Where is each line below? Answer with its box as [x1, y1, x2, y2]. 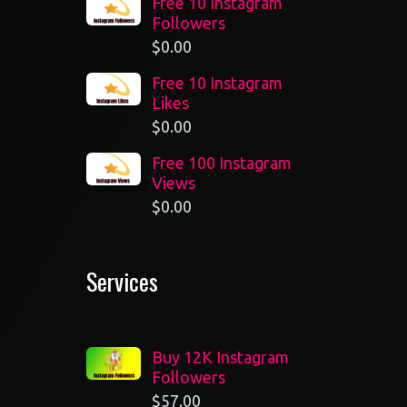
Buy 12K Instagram [152, 348, 290, 366]
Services [86, 263, 159, 299]
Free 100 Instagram [152, 154, 293, 172]
